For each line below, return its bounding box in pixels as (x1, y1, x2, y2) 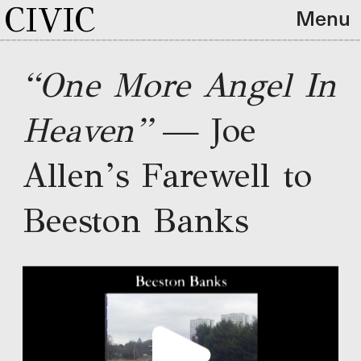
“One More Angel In (23, 65, 337, 106)
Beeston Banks (23, 201, 248, 242)
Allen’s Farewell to (23, 156, 313, 197)
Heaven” (23, 110, 151, 151)
